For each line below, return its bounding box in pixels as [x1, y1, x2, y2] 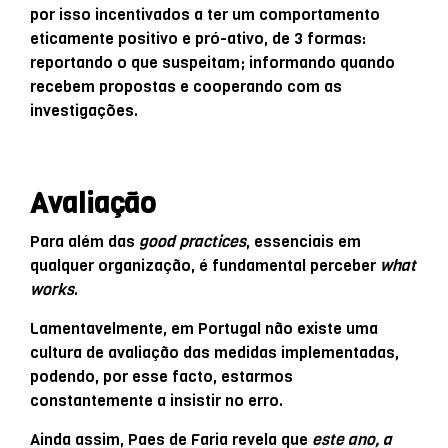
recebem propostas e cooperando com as [30, 75, 342, 97]
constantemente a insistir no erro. [30, 389, 283, 411]
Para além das [30, 230, 139, 252]
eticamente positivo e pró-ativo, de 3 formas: [30, 27, 366, 49]
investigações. [30, 99, 138, 121]
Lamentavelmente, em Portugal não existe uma [30, 317, 378, 339]
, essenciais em [246, 230, 361, 252]
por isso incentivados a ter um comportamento [30, 3, 380, 25]
